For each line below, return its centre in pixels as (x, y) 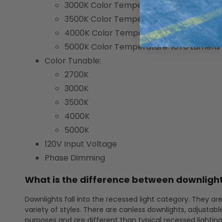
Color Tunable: (73, 61)
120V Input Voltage (81, 144)
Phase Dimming (75, 158)
